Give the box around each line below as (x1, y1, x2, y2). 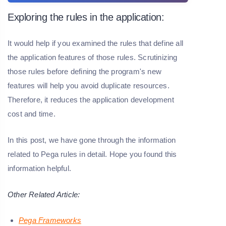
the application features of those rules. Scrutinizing (8, 53, 178, 62)
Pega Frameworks (19, 216, 81, 225)
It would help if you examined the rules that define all (8, 39, 184, 48)
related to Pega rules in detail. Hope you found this (8, 150, 177, 159)
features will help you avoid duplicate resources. (8, 81, 169, 90)
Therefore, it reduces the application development (8, 95, 174, 104)
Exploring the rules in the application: (8, 12, 164, 23)
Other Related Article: (8, 190, 80, 199)
